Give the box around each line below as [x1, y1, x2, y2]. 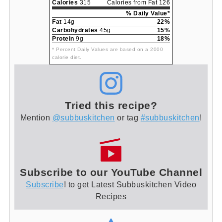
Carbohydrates [52, 26, 98, 34]
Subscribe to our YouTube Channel [20, 166, 202, 178]
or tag [114, 113, 141, 122]
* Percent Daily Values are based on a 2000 [52, 46, 163, 52]
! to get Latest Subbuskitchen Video [63, 179, 196, 189]
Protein [52, 35, 74, 42]
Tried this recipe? [65, 100, 157, 111]
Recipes [95, 191, 127, 201]
